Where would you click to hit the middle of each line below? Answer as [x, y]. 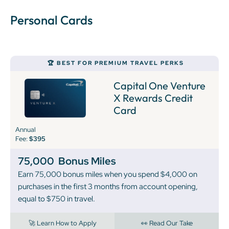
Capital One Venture [159, 85]
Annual [26, 129]
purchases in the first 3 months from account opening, [108, 186]
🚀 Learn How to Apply [62, 223]
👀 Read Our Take [167, 223]
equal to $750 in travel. [56, 199]
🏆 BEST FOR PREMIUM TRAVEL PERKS [116, 63]
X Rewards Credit [153, 98]
